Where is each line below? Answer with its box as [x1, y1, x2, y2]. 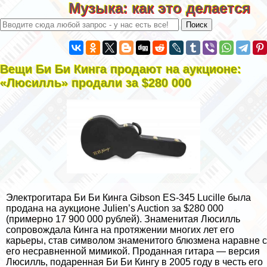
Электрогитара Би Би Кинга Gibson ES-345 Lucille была [6, 193, 251, 203]
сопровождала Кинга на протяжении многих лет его [6, 225, 234, 235]
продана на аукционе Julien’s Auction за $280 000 [6, 203, 223, 214]
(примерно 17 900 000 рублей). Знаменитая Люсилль [6, 214, 240, 225]
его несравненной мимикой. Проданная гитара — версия [6, 246, 260, 257]
